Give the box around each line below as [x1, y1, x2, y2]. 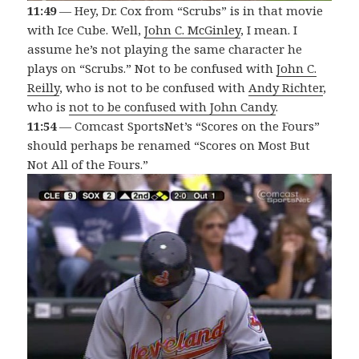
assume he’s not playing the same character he [27, 40, 303, 57]
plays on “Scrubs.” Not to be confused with [27, 59, 277, 76]
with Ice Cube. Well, [27, 21, 145, 38]
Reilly [27, 79, 60, 95]
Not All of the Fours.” [27, 155, 149, 172]
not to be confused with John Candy [69, 98, 276, 115]
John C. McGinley [144, 21, 241, 38]
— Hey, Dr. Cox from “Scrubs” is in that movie [56, 2, 324, 18]
